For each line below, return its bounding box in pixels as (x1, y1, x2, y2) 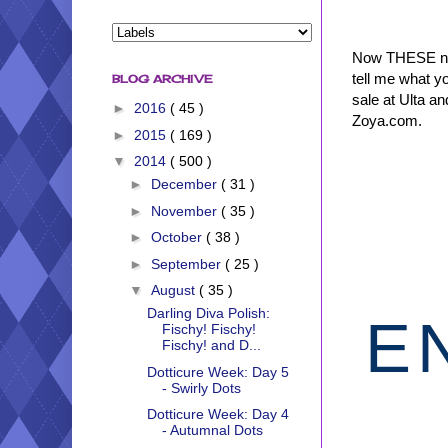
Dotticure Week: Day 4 (146, 406, 289, 423)
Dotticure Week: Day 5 (146, 363, 289, 380)
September (150, 255, 225, 272)
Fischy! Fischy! (161, 321, 256, 338)
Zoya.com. (352, 111, 422, 129)
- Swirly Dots (161, 379, 241, 396)
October (150, 229, 206, 246)
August (150, 282, 199, 299)
